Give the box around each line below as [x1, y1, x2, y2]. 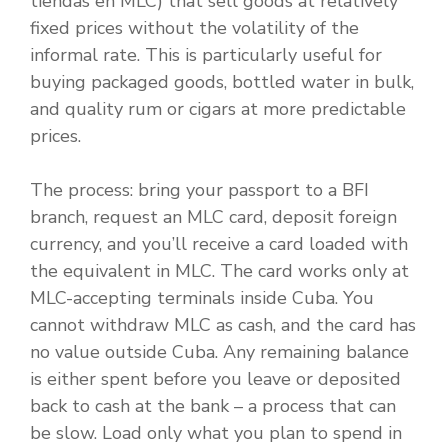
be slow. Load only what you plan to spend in [30, 421, 402, 446]
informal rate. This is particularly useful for [30, 43, 382, 68]
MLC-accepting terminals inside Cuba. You [30, 286, 374, 311]
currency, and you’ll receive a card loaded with [30, 232, 408, 257]
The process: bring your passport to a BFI [30, 178, 369, 203]
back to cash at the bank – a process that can [30, 394, 396, 419]
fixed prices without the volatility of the [30, 16, 359, 41]
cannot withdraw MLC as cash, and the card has [30, 313, 416, 338]
